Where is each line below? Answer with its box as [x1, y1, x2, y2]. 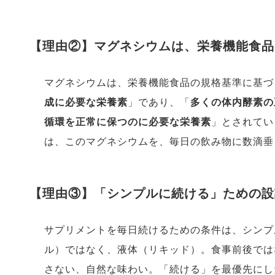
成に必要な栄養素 [44, 97, 128, 108]
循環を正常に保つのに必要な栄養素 [44, 117, 211, 128]
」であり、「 [128, 97, 190, 108]
